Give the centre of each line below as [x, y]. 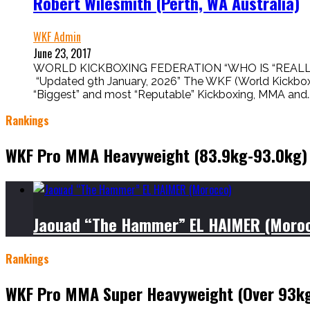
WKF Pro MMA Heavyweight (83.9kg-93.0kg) [156, 155]
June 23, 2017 [62, 54]
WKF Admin [57, 37]
